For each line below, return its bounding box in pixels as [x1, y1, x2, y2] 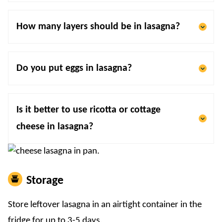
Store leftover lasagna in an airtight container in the [8, 200, 202, 210]
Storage [26, 175, 64, 187]
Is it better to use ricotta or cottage [16, 105, 161, 115]
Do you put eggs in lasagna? [16, 63, 132, 74]
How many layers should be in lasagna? [16, 22, 180, 32]
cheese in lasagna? [16, 122, 93, 132]
